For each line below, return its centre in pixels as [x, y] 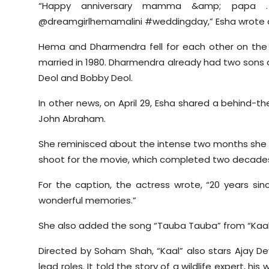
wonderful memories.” [87, 201]
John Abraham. [72, 119]
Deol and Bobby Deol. [86, 78]
